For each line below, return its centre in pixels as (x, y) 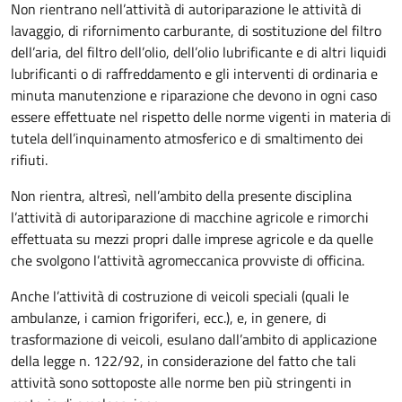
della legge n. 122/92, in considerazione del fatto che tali (184, 361)
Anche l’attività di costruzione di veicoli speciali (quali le (180, 296)
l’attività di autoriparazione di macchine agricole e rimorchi (190, 217)
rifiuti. (31, 160)
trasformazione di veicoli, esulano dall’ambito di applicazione (194, 339)
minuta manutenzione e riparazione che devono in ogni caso (194, 95)
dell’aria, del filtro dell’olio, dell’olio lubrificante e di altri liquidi (199, 52)
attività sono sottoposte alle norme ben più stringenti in (181, 382)
